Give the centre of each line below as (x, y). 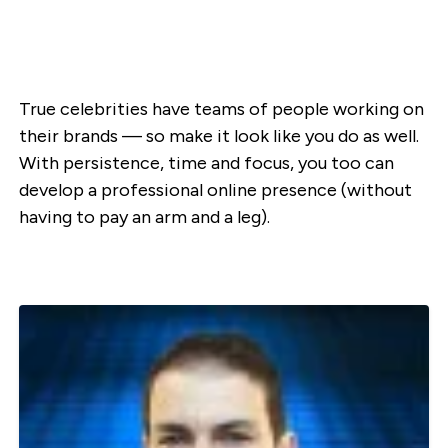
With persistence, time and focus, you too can (206, 163)
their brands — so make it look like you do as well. (218, 136)
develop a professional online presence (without (215, 190)
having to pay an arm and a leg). (144, 217)
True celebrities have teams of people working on (221, 109)
